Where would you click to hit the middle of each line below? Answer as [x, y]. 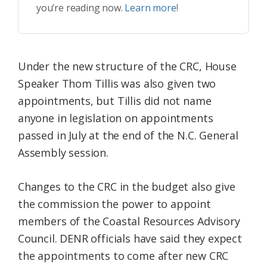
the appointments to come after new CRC [123, 256]
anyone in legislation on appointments [116, 118]
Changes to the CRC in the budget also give [127, 187]
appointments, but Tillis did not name [115, 101]
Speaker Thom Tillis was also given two [117, 84]
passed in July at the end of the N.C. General [128, 136]
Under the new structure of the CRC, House [127, 66]
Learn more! [151, 8]
